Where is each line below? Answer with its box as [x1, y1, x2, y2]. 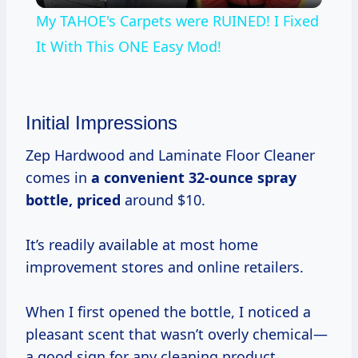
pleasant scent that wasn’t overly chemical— [26, 324, 328, 344]
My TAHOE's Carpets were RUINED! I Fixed [35, 10, 319, 30]
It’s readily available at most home [26, 234, 258, 254]
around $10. [121, 189, 205, 209]
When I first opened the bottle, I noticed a [26, 301, 311, 321]
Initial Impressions [26, 111, 177, 133]
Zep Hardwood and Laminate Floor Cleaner [26, 145, 315, 165]
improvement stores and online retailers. [26, 257, 304, 276]
